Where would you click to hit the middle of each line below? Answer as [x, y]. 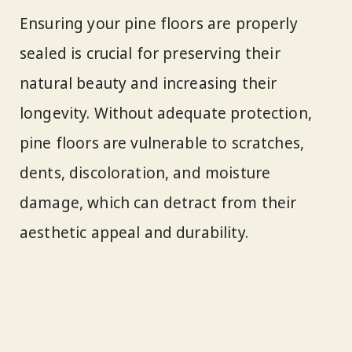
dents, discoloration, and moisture [145, 173]
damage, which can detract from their [158, 203]
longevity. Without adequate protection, [166, 114]
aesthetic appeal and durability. [134, 233]
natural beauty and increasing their [148, 84]
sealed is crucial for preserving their [150, 54]
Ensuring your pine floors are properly [159, 24]
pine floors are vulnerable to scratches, [162, 143]
